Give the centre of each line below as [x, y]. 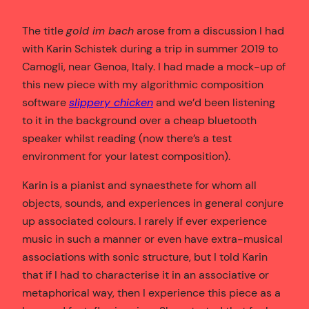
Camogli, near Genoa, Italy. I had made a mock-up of [154, 67]
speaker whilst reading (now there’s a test [127, 139]
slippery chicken [111, 103]
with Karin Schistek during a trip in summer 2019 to [150, 49]
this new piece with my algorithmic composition [143, 85]
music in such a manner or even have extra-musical [152, 239]
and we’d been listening [214, 103]
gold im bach [100, 31]
